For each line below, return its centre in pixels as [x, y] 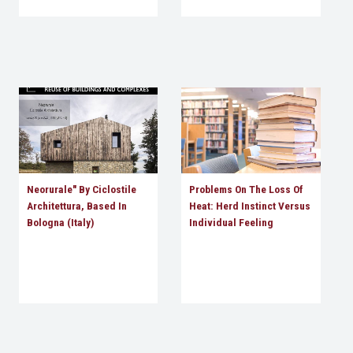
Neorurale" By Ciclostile [81, 190]
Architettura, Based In [76, 206]
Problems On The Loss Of [247, 190]
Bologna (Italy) [60, 223]
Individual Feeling [232, 223]
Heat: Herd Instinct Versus [250, 206]
